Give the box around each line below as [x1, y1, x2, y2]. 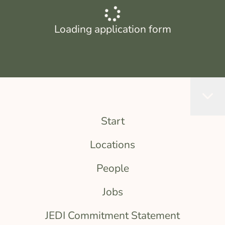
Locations [90, 138, 135, 152]
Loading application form [54, 22, 171, 36]
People [96, 161, 129, 175]
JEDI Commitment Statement [45, 208, 180, 222]
